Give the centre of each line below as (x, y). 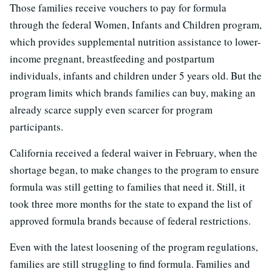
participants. (36, 127)
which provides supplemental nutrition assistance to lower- (135, 42)
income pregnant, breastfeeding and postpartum (112, 59)
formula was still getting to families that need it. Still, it (127, 187)
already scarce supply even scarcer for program (111, 110)
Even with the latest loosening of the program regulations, (134, 247)
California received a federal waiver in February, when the (134, 153)
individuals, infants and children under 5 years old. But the (136, 76)
